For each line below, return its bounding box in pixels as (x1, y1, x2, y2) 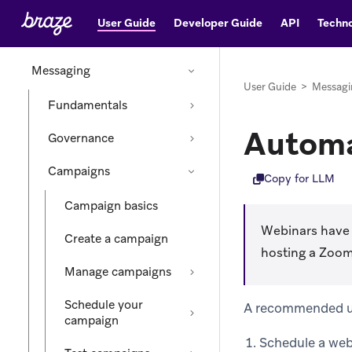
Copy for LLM (264, 171, 335, 186)
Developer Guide (173, 15, 262, 30)
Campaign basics (64, 198, 158, 214)
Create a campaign (64, 231, 168, 247)
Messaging (31, 63, 90, 79)
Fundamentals (48, 97, 127, 113)
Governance (48, 130, 114, 146)
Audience (31, 27, 82, 42)
